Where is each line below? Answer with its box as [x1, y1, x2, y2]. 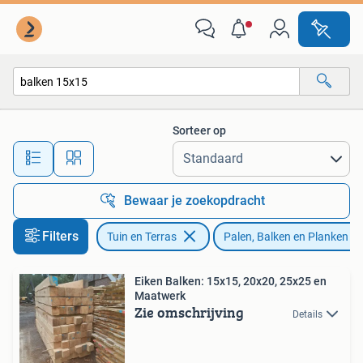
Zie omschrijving [135, 301, 244, 323]
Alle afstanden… [130, 144, 211, 158]
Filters [42, 228, 79, 244]
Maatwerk [135, 289, 186, 302]
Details [293, 309, 322, 320]
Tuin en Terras [107, 230, 177, 243]
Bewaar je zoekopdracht [124, 193, 265, 208]
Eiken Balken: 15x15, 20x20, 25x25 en [135, 275, 327, 288]
